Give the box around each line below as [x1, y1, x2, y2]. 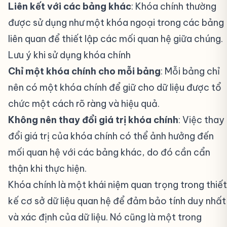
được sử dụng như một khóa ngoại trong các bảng [8, 17, 224, 28]
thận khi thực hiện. [8, 163, 87, 174]
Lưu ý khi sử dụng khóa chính [8, 49, 131, 61]
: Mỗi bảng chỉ [161, 65, 220, 77]
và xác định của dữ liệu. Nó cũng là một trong [8, 211, 202, 223]
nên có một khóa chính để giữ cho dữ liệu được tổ [8, 82, 221, 93]
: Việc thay [178, 114, 224, 126]
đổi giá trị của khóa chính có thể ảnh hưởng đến [8, 130, 214, 142]
